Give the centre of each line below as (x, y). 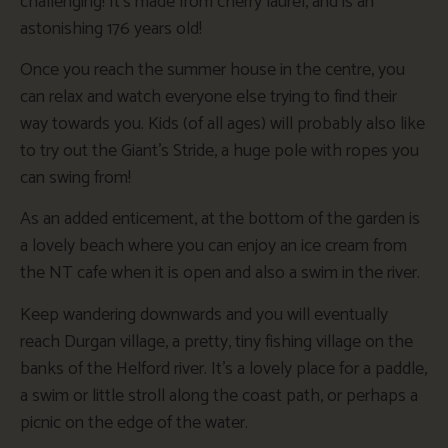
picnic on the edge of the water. (134, 422)
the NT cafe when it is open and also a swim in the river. (220, 273)
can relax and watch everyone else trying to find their (208, 96)
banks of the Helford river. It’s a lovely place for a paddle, (223, 368)
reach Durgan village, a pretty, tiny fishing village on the (216, 341)
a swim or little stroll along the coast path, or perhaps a (219, 395)
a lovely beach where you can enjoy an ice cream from (213, 246)
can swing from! (75, 177)
